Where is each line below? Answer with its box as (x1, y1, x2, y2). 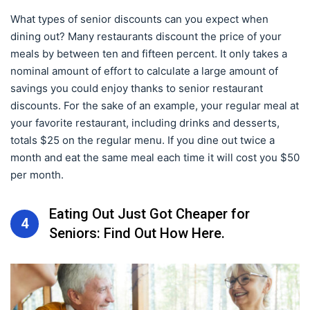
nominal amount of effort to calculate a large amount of (10, 64, 278, 77)
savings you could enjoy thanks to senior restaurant (10, 82, 263, 95)
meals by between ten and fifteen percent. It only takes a (10, 47, 287, 60)
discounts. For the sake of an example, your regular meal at (10, 99, 299, 112)
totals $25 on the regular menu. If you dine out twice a (10, 134, 275, 147)
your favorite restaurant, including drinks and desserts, (10, 116, 280, 129)
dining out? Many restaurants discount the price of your (10, 30, 282, 43)
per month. (10, 168, 64, 181)
